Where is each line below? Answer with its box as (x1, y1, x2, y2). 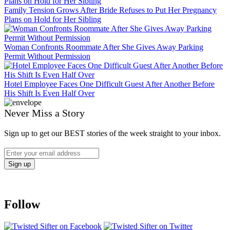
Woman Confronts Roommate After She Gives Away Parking (4, 43, 203, 52)
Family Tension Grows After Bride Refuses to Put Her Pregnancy (4, 6, 217, 15)
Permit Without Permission (4, 52, 90, 61)
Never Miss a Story (4, 107, 85, 119)
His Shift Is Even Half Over (4, 89, 94, 98)
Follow (4, 198, 40, 212)
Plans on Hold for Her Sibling (4, 15, 101, 24)
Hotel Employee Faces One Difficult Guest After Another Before (4, 80, 215, 89)
